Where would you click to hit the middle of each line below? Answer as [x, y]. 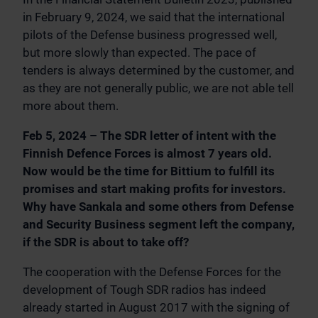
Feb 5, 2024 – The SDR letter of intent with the [149, 136]
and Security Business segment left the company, [159, 225]
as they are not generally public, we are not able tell [158, 88]
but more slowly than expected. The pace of [139, 53]
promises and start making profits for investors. [154, 189]
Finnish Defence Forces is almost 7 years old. [147, 154]
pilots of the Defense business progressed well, [150, 35]
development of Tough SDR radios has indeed [144, 290]
